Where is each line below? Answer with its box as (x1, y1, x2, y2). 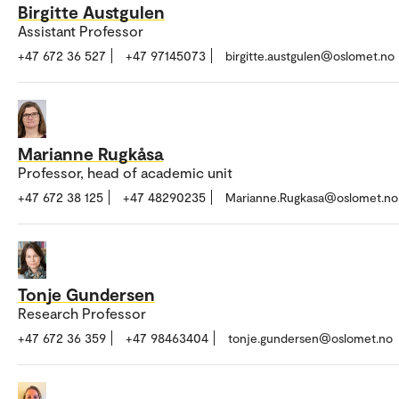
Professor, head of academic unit (18, 163, 232, 181)
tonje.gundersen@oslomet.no (228, 330, 393, 346)
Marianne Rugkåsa (18, 142, 163, 164)
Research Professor (18, 305, 146, 322)
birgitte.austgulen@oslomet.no (225, 48, 395, 64)
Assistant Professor (18, 22, 143, 40)
